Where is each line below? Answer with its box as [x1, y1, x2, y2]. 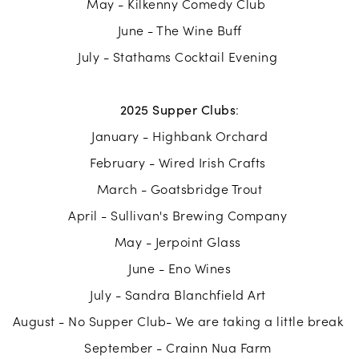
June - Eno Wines [128, 260, 231, 277]
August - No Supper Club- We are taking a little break [12, 313, 347, 330]
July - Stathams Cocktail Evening [78, 48, 281, 66]
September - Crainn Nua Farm [84, 339, 275, 357]
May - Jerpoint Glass [114, 233, 245, 251]
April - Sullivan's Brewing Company [68, 207, 291, 224]
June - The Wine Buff [117, 22, 242, 39]
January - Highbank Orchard [91, 127, 268, 145]
